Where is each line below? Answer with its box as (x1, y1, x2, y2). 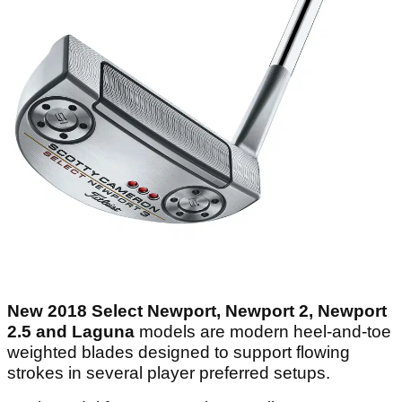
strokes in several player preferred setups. (7, 363, 330, 382)
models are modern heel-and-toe (135, 321, 391, 341)
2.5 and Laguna (7, 321, 135, 341)
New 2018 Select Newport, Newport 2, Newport (7, 301, 387, 320)
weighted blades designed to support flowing (7, 342, 350, 362)
